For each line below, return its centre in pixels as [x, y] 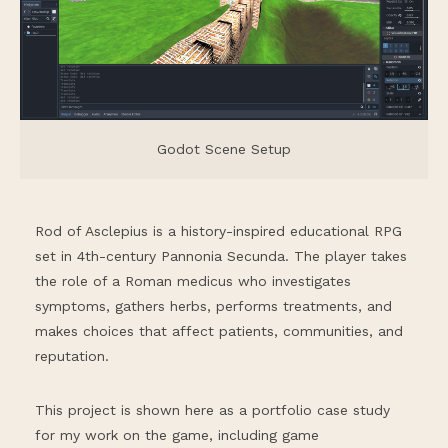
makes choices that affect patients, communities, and [219, 330]
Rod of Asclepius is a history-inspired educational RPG [218, 230]
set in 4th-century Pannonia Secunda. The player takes [221, 255]
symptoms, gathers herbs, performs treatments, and [213, 305]
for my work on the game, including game [177, 434]
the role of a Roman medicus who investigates [193, 280]
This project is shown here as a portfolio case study [212, 409]
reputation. [72, 355]
